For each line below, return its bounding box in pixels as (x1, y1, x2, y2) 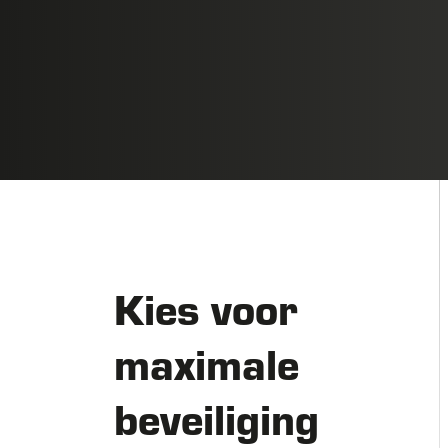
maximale (114, 334, 299, 391)
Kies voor (114, 279, 298, 336)
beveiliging (114, 389, 319, 446)
